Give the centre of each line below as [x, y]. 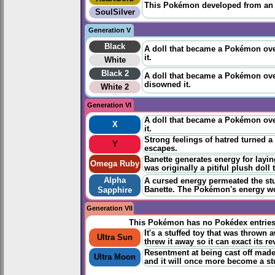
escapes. [161, 149]
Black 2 [115, 74]
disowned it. [168, 85]
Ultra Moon [115, 258]
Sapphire [115, 191]
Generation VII [109, 208]
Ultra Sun [115, 238]
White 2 [115, 87]
